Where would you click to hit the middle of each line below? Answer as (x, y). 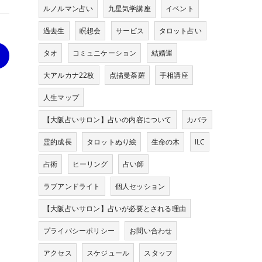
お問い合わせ (151, 231)
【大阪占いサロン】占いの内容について (108, 120)
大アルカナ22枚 (69, 75)
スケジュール (108, 253)
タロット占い (180, 31)
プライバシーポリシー (79, 231)
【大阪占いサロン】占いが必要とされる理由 (115, 208)
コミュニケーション (104, 53)
